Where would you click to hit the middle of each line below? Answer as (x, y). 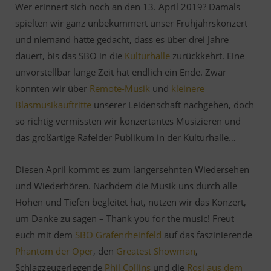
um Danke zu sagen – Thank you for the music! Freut (125, 218)
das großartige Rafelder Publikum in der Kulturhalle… (126, 137)
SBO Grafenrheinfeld (118, 235)
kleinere (188, 88)
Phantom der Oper (54, 251)
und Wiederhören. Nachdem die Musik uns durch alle (126, 186)
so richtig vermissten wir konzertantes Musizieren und (128, 121)
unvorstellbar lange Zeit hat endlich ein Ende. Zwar (121, 72)
